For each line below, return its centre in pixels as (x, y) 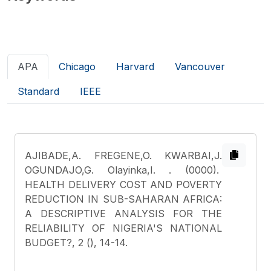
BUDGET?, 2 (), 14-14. (76, 243)
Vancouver (200, 67)
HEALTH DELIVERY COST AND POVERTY (123, 184)
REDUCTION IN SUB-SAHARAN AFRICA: (123, 199)
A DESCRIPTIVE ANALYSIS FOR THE (123, 214)
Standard (38, 91)
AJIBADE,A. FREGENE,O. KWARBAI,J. (123, 155)
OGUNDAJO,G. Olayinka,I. (97, 170)
